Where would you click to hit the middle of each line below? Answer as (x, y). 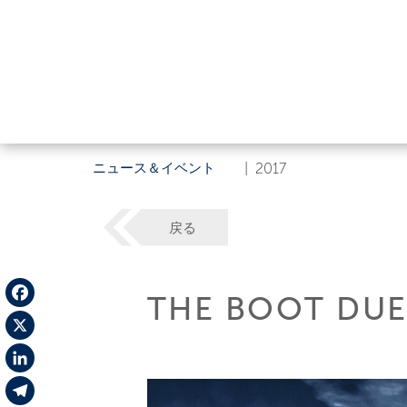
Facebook (38, 321)
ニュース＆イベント (154, 168)
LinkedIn (32, 387)
